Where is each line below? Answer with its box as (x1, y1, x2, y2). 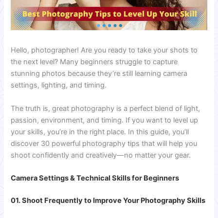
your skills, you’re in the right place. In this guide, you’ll (11, 127, 189, 136)
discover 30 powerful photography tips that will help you (11, 139, 198, 148)
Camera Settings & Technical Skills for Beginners (11, 174, 180, 183)
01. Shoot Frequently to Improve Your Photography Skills (11, 196, 206, 205)
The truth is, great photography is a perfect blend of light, (11, 104, 200, 113)
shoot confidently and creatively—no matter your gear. (11, 150, 191, 160)
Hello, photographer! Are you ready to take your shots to (11, 46, 198, 55)
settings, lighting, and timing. (11, 81, 107, 90)
